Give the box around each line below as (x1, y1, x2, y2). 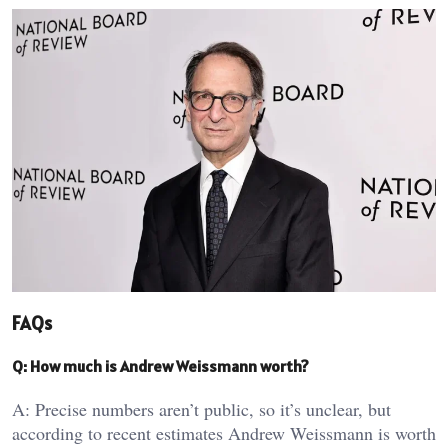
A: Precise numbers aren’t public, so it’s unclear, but (12, 397, 391, 422)
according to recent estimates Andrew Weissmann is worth (12, 421, 436, 446)
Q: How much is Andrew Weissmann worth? (12, 356, 309, 377)
